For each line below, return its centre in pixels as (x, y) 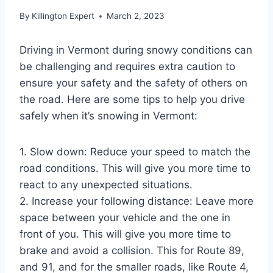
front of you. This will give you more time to (125, 234)
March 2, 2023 (136, 16)
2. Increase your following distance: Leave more (136, 201)
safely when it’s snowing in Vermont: (108, 116)
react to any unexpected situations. (106, 185)
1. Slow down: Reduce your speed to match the (135, 152)
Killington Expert (63, 16)
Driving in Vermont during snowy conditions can (136, 50)
